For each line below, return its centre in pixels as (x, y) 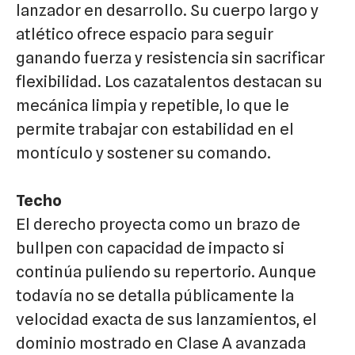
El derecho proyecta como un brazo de (158, 225)
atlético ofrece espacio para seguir (145, 34)
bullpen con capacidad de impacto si (150, 248)
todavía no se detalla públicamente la (155, 296)
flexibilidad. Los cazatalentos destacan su (169, 82)
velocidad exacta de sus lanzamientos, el (166, 320)
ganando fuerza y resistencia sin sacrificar (170, 58)
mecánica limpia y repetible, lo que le (153, 106)
